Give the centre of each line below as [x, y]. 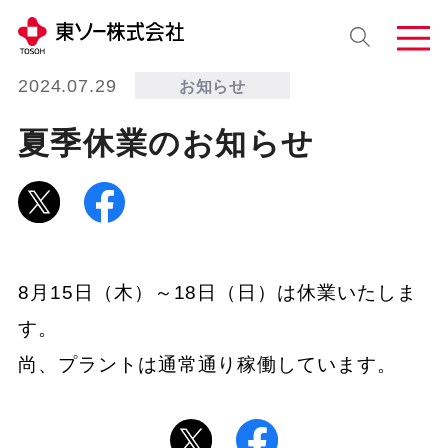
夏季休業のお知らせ [166, 143]
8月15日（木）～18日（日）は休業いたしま [217, 293]
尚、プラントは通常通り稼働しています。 [207, 365]
